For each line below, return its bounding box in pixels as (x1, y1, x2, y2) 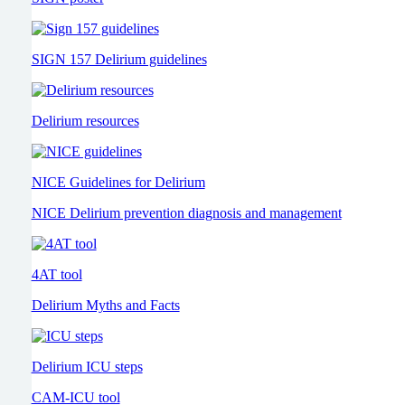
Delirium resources (31, 113, 139, 128)
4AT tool (31, 267, 82, 282)
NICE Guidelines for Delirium (31, 174, 205, 190)
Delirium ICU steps (31, 359, 143, 374)
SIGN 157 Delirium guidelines (31, 52, 207, 67)
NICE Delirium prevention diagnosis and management (31, 205, 342, 221)
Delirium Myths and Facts (31, 297, 180, 313)
